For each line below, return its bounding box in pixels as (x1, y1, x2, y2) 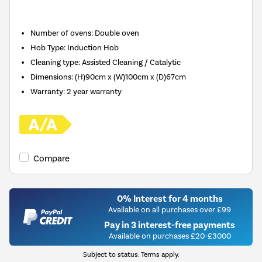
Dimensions (30, 72, 72, 82)
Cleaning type (30, 57, 79, 67)
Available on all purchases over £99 (108, 205, 231, 215)
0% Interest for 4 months (116, 193, 223, 205)
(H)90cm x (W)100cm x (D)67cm (75, 72, 187, 82)
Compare (33, 153, 70, 164)
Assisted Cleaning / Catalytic (82, 57, 181, 67)
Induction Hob (67, 43, 119, 53)
